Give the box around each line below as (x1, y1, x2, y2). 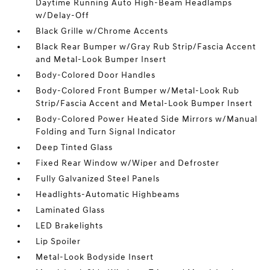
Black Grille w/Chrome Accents (36, 26, 169, 36)
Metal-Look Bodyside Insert (36, 252, 154, 262)
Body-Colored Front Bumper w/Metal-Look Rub (36, 86, 240, 96)
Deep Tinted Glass (36, 142, 113, 152)
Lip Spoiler (36, 236, 81, 246)
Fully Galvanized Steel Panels (36, 174, 160, 184)
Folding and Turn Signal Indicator (36, 127, 177, 137)
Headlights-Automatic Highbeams (36, 189, 180, 199)
